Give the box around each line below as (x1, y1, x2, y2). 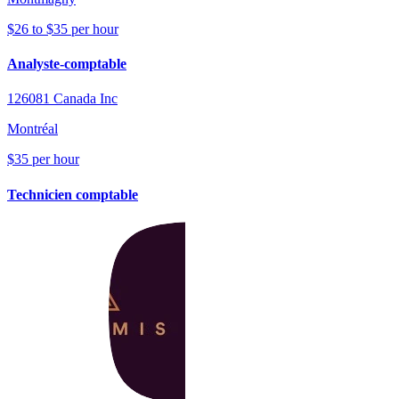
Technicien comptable (7, 186, 138, 202)
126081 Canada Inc (7, 91, 118, 107)
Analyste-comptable (7, 56, 126, 72)
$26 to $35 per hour (7, 20, 118, 37)
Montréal (7, 121, 58, 137)
